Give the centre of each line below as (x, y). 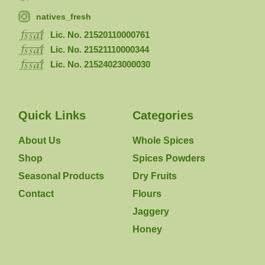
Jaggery (151, 211)
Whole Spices (163, 140)
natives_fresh (64, 16)
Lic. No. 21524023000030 (101, 64)
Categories (163, 115)
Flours (147, 193)
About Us (40, 140)
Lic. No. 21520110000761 (100, 34)
